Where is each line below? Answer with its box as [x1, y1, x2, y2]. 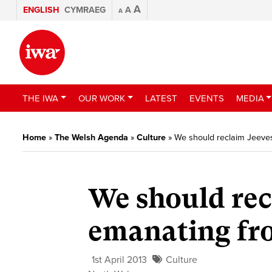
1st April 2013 [92, 254, 148, 267]
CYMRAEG [64, 5, 106, 15]
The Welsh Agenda [55, 132, 128, 143]
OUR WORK [78, 92, 125, 104]
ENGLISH [23, 5, 59, 15]
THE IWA [22, 92, 58, 104]
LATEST [144, 92, 177, 104]
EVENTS [189, 92, 224, 104]
